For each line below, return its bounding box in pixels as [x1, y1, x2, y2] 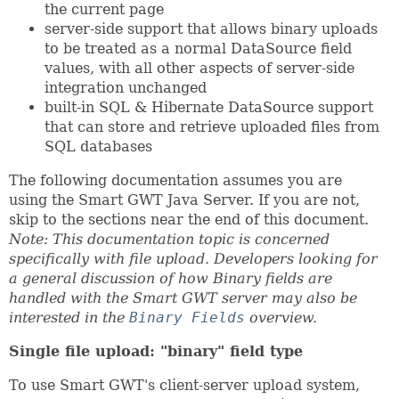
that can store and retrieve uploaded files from [45, 118, 379, 135]
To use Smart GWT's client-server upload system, [9, 377, 360, 394]
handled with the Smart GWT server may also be [9, 289, 357, 306]
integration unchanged [45, 79, 207, 96]
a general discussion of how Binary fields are [9, 270, 332, 287]
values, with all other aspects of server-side [45, 60, 354, 77]
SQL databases [45, 138, 152, 155]
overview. [245, 309, 317, 326]
